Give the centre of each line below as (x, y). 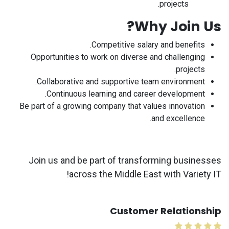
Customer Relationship (166, 211)
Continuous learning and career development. (126, 94)
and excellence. (178, 118)
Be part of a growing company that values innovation (112, 106)
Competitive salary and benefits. (148, 45)
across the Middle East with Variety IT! (145, 174)
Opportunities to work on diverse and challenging (118, 57)
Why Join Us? (178, 26)
